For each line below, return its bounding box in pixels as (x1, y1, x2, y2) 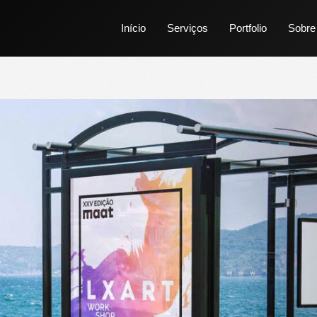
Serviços (167, 22, 208, 34)
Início (121, 22, 146, 34)
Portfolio (229, 22, 267, 34)
